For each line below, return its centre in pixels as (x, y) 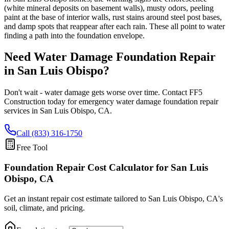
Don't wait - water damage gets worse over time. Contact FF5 (103, 93)
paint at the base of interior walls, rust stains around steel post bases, (113, 17)
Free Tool (32, 148)
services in (22, 111)
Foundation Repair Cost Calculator (79, 168)
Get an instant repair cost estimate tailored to (76, 198)
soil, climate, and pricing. (44, 208)
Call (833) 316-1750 (49, 133)
